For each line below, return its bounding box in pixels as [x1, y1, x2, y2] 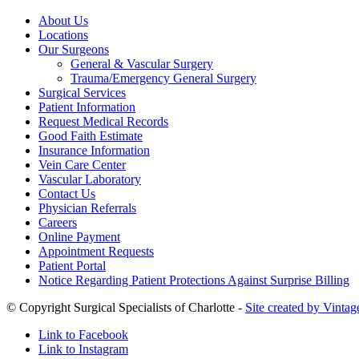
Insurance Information [38, 143, 150, 157]
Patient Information [38, 99, 135, 114]
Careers [38, 215, 77, 229]
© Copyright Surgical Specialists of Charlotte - [6, 300, 245, 314]
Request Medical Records [38, 114, 168, 128]
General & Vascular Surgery [71, 56, 213, 71]
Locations [38, 27, 88, 42]
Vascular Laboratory [38, 171, 141, 186]
